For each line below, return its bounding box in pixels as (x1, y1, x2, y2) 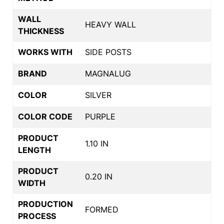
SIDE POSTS (85, 46, 131, 57)
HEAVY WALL (85, 19, 136, 29)
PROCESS (18, 210, 56, 221)
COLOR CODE (18, 111, 72, 121)
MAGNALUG (85, 68, 131, 78)
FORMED (85, 204, 118, 214)
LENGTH (18, 144, 51, 155)
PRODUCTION (18, 198, 73, 209)
